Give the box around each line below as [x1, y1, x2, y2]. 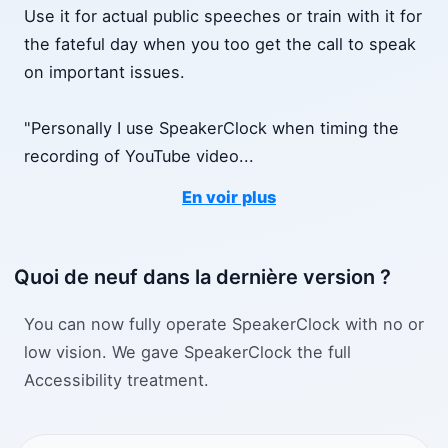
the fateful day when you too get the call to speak [24, 34, 416, 55]
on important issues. [24, 62, 185, 83]
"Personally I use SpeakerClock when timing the [24, 118, 399, 139]
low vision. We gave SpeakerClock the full [24, 341, 351, 362]
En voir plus [182, 187, 276, 208]
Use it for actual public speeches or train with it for [24, 6, 422, 27]
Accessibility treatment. [24, 369, 209, 390]
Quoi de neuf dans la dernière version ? [14, 265, 391, 290]
